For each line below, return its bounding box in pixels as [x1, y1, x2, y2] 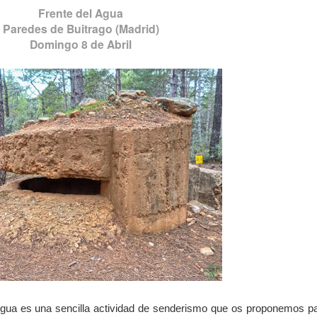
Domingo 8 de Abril [30, 36, 132, 53]
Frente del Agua [38, 5, 123, 22]
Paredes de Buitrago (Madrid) [2, 21, 159, 38]
